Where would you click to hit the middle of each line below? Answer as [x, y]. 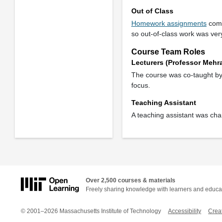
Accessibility [185, 211]
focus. [140, 85]
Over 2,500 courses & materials [131, 181]
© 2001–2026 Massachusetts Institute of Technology [91, 211]
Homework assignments [169, 24]
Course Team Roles [168, 52]
